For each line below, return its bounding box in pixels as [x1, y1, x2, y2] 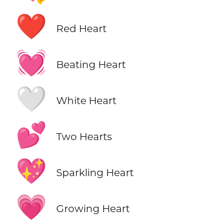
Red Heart [56, 22, 107, 35]
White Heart [56, 94, 116, 107]
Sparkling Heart [56, 166, 134, 179]
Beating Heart [56, 58, 126, 71]
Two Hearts [56, 130, 112, 143]
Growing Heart [56, 202, 130, 215]
